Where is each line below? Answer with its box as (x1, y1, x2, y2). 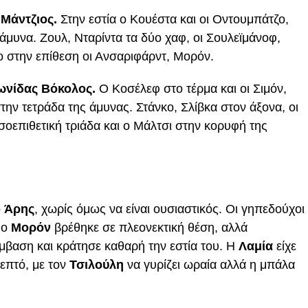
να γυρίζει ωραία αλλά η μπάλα (127, 258, 295, 272)
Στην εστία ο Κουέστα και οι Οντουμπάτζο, (57, 12, 289, 26)
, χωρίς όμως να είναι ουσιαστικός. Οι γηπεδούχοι (34, 202, 305, 216)
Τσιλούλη (69, 258, 127, 272)
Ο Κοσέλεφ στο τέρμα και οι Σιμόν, (99, 82, 287, 96)
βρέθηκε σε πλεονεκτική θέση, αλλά (54, 221, 247, 234)
